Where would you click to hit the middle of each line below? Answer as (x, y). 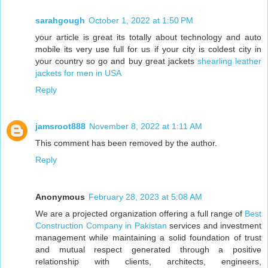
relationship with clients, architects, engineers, (148, 262)
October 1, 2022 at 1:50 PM (141, 20)
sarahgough (60, 20)
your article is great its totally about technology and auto (148, 37)
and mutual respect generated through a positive (148, 250)
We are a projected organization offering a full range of (140, 214)
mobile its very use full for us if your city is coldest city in (148, 49)
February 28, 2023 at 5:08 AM (145, 197)
